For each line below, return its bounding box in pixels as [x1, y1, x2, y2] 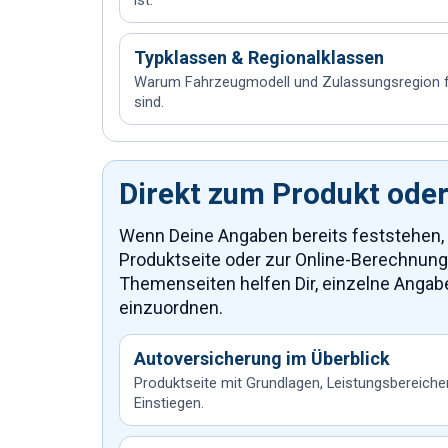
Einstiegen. [134, 394, 204, 412]
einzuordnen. [119, 297, 223, 318]
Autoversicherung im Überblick [134, 348, 390, 369]
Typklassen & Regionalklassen [134, 47, 384, 68]
